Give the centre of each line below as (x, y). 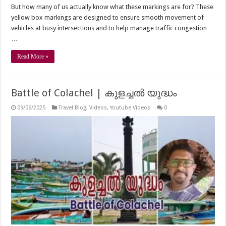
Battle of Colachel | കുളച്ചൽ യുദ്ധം (94, 93)
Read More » (33, 57)
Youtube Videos (130, 108)
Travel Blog (73, 108)
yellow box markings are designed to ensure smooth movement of (108, 18)
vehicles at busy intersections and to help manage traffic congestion (109, 28)
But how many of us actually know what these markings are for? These (112, 7)
